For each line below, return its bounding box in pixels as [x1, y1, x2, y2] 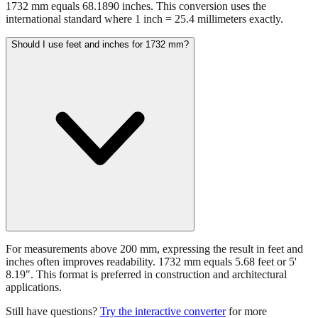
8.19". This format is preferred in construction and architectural [6, 293, 287, 306]
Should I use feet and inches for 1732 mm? [11, 64, 189, 75]
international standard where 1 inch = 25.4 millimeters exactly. [6, 38, 283, 50]
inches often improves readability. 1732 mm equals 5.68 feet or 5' [6, 280, 297, 293]
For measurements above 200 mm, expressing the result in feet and [6, 268, 303, 280]
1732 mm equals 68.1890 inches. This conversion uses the [6, 25, 266, 38]
